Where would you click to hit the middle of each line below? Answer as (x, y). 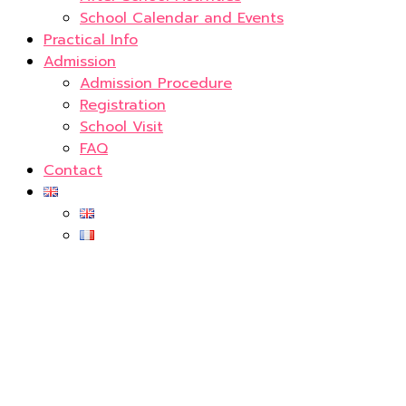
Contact (73, 170)
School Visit (121, 127)
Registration (123, 105)
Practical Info (91, 40)
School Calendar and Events (182, 18)
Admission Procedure (156, 83)
